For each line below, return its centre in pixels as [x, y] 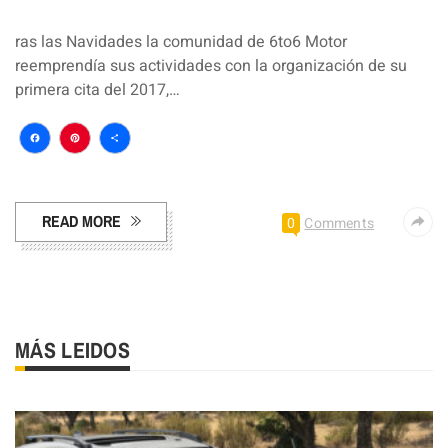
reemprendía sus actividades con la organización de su [211, 66]
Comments [339, 224]
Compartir [170, 170]
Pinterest [123, 170]
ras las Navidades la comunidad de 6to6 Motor [181, 42]
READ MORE [81, 221]
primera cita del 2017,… [97, 90]
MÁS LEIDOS [72, 350]
